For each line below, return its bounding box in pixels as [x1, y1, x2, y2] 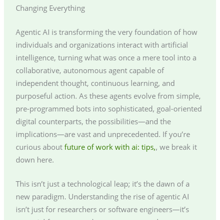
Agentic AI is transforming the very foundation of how [15, 27, 197, 37]
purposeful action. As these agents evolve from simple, [15, 91, 201, 101]
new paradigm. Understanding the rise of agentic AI [15, 192, 189, 202]
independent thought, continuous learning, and [15, 78, 175, 88]
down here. [15, 155, 54, 165]
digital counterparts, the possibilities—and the [15, 116, 171, 127]
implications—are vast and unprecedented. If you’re [15, 129, 190, 139]
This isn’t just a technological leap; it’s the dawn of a [15, 179, 190, 189]
